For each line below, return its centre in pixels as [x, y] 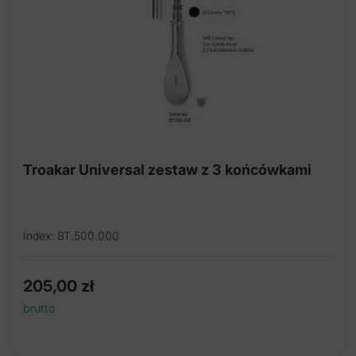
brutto [39, 308]
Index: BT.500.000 [71, 236]
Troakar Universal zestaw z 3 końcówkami [167, 170]
